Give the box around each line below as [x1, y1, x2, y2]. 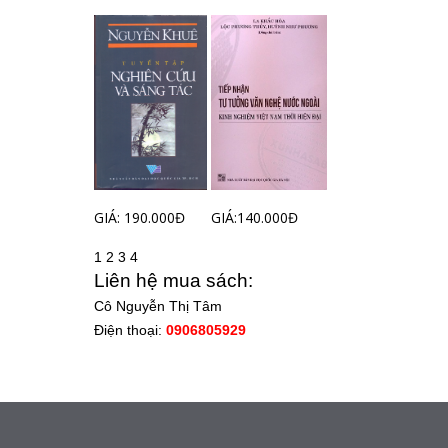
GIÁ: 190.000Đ [93, 207, 185, 227]
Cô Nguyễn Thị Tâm [93, 297, 222, 314]
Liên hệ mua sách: [93, 269, 253, 291]
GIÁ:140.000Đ [210, 207, 298, 227]
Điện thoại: [93, 321, 166, 338]
